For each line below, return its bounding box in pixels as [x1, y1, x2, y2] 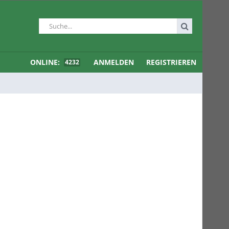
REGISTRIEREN [146, 57, 196, 67]
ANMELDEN [94, 57, 134, 67]
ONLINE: [30, 57, 62, 67]
